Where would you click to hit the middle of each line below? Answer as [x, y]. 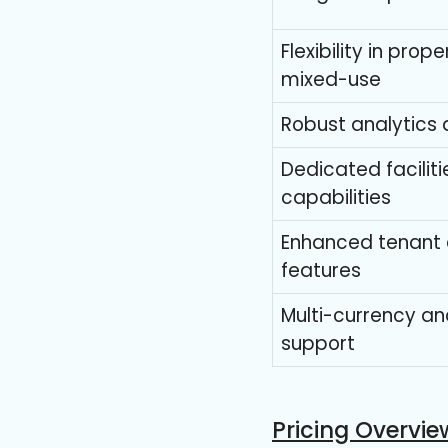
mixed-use [331, 80]
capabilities [336, 198]
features [321, 271]
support [318, 344]
